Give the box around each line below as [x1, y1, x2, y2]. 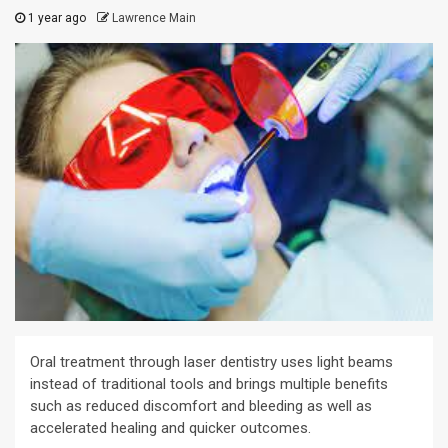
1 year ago [25, 11, 89, 26]
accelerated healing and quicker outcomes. [30, 419, 311, 438]
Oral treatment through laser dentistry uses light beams [30, 353, 393, 372]
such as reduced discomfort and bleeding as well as [30, 397, 372, 416]
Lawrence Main [112, 11, 196, 26]
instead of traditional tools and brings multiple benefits [30, 375, 388, 394]
